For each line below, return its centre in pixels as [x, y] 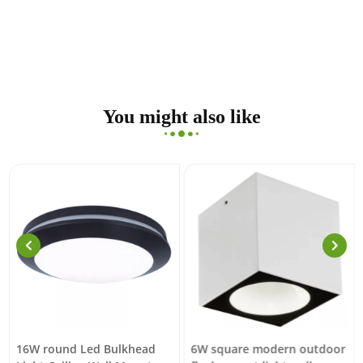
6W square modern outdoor [268, 348]
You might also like [181, 117]
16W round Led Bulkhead [85, 348]
